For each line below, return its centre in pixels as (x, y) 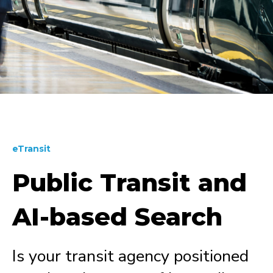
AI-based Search (117, 217)
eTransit (31, 149)
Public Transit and (129, 183)
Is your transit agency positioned (130, 256)
